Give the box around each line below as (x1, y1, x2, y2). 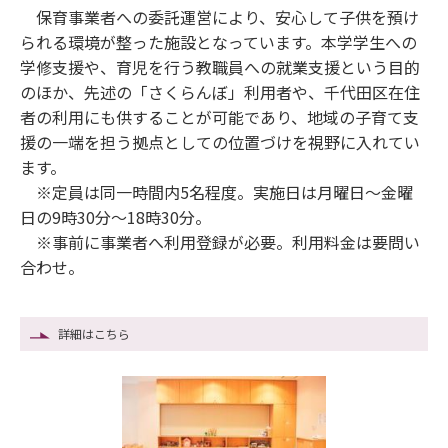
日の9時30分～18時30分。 (20, 205, 211, 230)
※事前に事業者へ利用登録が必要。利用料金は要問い (20, 230, 420, 255)
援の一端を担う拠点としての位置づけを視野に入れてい (20, 130, 420, 155)
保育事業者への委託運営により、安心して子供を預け (20, 5, 419, 30)
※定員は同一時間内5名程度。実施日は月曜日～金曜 (20, 180, 413, 205)
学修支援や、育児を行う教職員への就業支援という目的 (20, 55, 420, 80)
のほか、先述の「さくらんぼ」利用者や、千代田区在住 (20, 80, 420, 105)
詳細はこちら (58, 325, 130, 343)
